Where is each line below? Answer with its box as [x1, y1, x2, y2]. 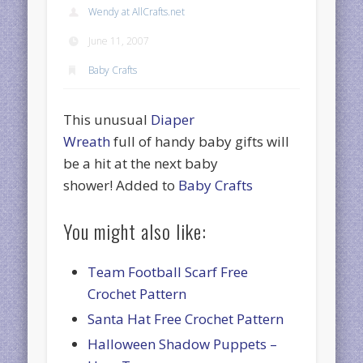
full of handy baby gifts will [110, 131, 290, 151]
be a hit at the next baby [63, 153, 219, 173]
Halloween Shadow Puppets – [88, 334, 278, 353]
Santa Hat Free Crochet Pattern [88, 309, 284, 328]
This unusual [63, 109, 152, 129]
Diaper [151, 109, 195, 129]
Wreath [63, 131, 111, 151]
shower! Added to [63, 175, 179, 194]
